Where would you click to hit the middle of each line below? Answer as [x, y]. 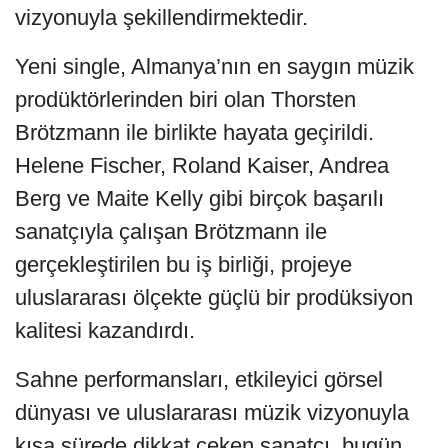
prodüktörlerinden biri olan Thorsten [185, 99]
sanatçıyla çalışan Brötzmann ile [171, 231]
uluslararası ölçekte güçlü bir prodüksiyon [214, 297]
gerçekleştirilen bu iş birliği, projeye [183, 264]
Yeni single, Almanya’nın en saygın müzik [214, 66]
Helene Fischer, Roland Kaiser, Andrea [202, 165]
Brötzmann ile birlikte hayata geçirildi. [194, 132]
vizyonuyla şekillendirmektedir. [161, 17]
